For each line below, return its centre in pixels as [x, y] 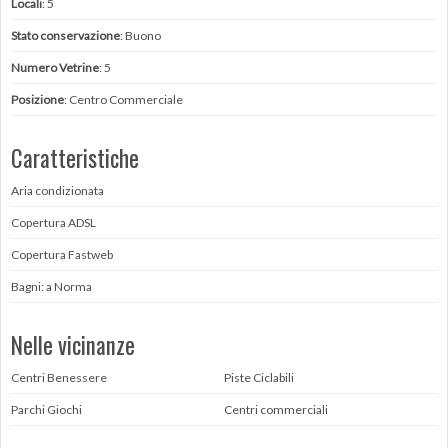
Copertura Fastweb [62, 254]
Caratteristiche [75, 158]
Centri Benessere [59, 377]
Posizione [37, 99]
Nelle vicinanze [73, 345]
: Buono [140, 35]
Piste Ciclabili [259, 377]
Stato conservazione [65, 35]
